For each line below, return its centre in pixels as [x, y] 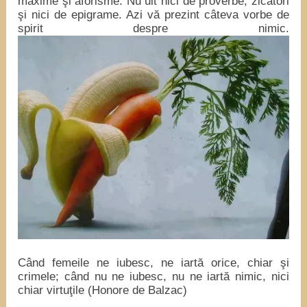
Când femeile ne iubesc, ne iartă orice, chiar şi [153, 262]
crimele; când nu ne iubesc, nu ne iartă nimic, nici [153, 276]
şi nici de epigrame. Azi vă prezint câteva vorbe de [153, 15]
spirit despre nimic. [153, 29]
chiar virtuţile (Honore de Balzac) [103, 290]
